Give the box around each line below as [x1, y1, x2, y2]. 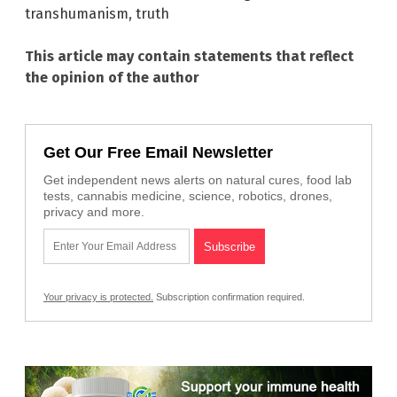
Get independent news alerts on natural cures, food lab [43, 173, 352, 188]
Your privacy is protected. [43, 292, 153, 303]
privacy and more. [43, 205, 144, 220]
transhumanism [25, 5, 128, 23]
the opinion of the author [25, 69, 199, 87]
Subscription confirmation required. [153, 292, 305, 303]
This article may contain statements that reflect [25, 48, 354, 66]
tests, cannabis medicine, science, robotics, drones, [43, 189, 332, 204]
